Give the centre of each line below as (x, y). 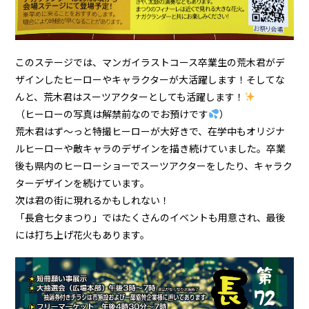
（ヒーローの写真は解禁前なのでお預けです (112, 113)
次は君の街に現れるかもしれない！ (93, 200)
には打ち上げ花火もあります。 (83, 234)
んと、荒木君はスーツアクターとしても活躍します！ (130, 96)
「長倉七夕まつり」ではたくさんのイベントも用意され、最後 (151, 217)
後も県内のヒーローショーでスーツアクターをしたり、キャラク (154, 165)
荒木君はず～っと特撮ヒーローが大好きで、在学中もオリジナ (150, 131)
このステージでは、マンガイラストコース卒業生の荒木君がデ (150, 62)
